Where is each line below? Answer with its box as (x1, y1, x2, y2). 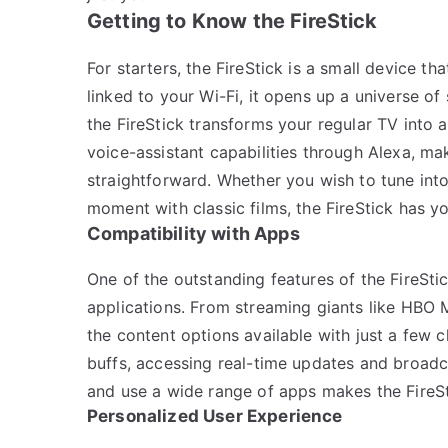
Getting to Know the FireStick (87, 8, 378, 33)
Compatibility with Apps (87, 222, 300, 244)
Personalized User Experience (87, 405, 343, 426)
